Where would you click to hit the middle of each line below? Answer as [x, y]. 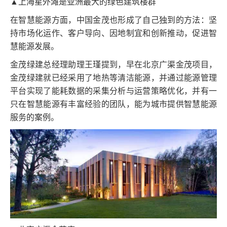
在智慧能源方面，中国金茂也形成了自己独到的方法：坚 [113, 20]
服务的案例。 [34, 117]
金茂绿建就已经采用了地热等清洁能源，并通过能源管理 [113, 78]
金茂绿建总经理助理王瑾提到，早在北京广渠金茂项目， [113, 64]
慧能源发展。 [34, 46]
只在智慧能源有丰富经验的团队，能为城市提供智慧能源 [113, 104]
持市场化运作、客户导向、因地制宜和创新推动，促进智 [113, 33]
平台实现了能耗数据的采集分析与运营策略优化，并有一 [113, 91]
